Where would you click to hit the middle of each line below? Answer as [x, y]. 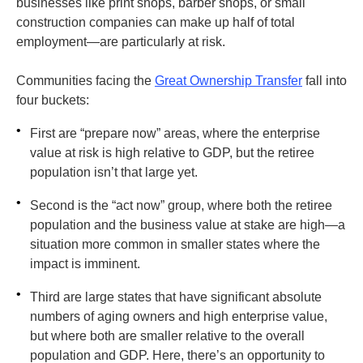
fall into [325, 81]
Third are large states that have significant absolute [176, 297]
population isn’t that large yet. [115, 172]
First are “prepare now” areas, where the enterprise [175, 133]
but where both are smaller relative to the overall [167, 336]
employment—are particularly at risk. [122, 42]
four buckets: [54, 100]
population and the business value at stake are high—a [188, 225]
